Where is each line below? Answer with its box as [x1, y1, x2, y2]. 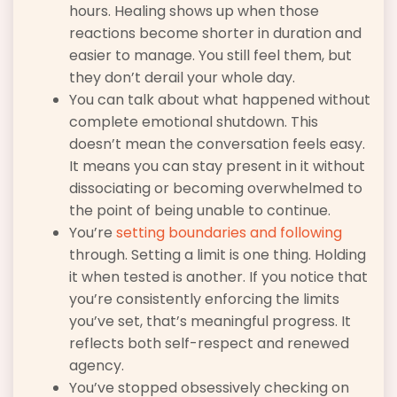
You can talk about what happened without [69, 90, 370, 111]
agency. [69, 355, 124, 377]
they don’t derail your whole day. [69, 67, 295, 89]
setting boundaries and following [116, 222, 342, 244]
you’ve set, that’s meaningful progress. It [69, 311, 351, 332]
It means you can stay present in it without [69, 156, 365, 177]
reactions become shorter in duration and [69, 23, 362, 44]
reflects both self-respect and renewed [69, 333, 349, 354]
